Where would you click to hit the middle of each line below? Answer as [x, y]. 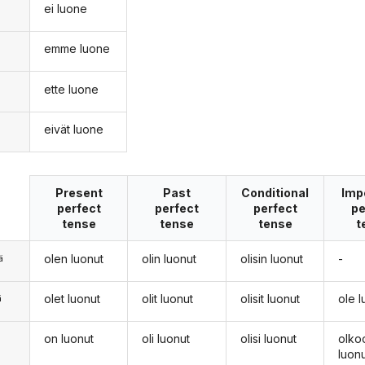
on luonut [68, 339]
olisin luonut [271, 258]
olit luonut [168, 299]
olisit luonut [270, 299]
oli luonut [166, 339]
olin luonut [169, 258]
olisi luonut [268, 339]
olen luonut [73, 258]
